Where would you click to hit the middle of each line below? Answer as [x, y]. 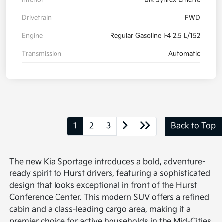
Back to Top [193, 126]
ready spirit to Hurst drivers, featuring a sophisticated [110, 173]
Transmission [42, 53]
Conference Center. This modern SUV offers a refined [110, 197]
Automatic [184, 53]
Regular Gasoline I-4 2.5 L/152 [155, 35]
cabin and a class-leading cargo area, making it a [100, 209]
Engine [32, 35]
